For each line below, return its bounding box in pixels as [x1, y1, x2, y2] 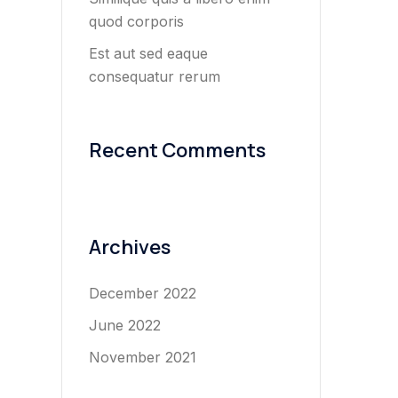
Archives [88, 233, 171, 260]
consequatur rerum [88, 67, 220, 85]
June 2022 [88, 315, 161, 334]
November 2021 [88, 347, 196, 366]
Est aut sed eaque [88, 44, 208, 62]
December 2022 [88, 283, 196, 302]
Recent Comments [88, 136, 266, 163]
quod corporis [88, 12, 184, 30]
